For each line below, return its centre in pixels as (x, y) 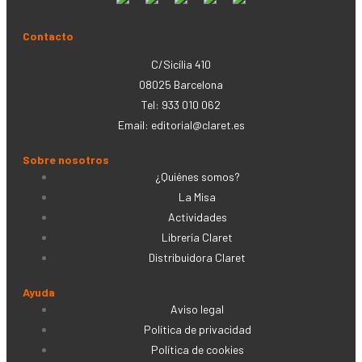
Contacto (48, 36)
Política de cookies (197, 349)
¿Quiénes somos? (197, 176)
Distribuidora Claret (197, 257)
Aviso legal (197, 309)
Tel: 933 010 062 (181, 104)
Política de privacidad (197, 329)
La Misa (197, 196)
